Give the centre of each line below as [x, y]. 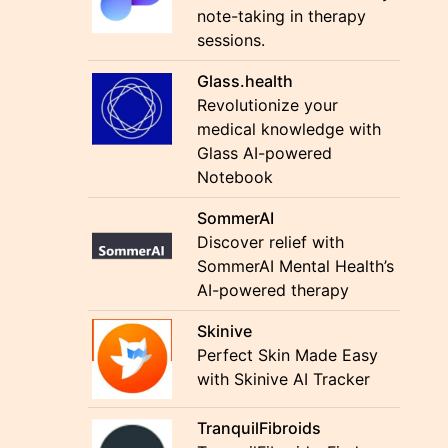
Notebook [235, 177]
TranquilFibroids [259, 428]
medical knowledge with [289, 129]
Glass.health [245, 81]
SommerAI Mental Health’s [296, 266]
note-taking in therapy [282, 16]
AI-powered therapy [273, 290]
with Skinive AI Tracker [284, 379]
